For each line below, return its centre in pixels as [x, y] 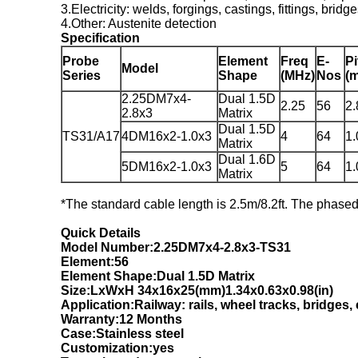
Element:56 [95, 262]
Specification [100, 38]
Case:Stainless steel [122, 334]
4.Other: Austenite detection [139, 24]
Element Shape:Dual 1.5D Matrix [158, 276]
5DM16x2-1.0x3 [167, 167]
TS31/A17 [91, 136]
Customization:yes [117, 348]
